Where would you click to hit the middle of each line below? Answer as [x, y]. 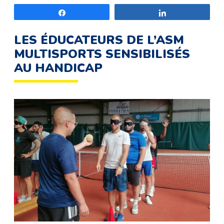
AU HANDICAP [58, 68]
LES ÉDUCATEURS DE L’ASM [99, 40]
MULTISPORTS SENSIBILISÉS [102, 54]
